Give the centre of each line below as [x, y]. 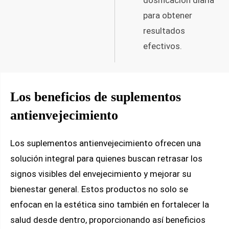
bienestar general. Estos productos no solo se [99, 189]
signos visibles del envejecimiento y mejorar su [101, 174]
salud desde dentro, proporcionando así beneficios [108, 220]
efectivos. [163, 46]
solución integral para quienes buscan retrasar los [106, 159]
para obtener [168, 15]
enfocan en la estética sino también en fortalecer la [110, 205]
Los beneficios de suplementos [96, 97]
